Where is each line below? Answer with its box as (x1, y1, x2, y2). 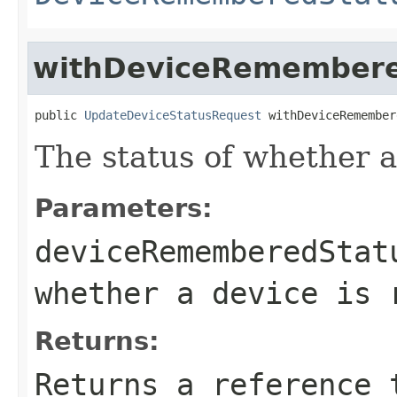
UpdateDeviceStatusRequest (84, 107, 261, 122)
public (35, 107, 84, 122)
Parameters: (35, 192, 213, 223)
